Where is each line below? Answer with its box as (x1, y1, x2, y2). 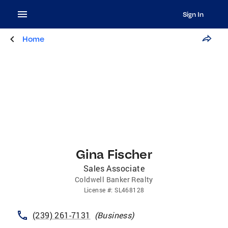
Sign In (182, 10, 204, 18)
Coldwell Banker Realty (75, 175, 153, 184)
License (83, 186, 106, 194)
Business (97, 210, 132, 220)
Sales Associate (83, 163, 145, 174)
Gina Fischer (76, 146, 152, 162)
